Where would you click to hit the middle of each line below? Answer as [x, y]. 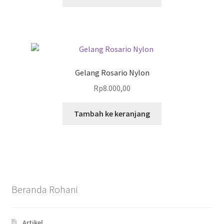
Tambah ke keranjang [112, 113]
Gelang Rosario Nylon [112, 73]
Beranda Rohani [44, 189]
